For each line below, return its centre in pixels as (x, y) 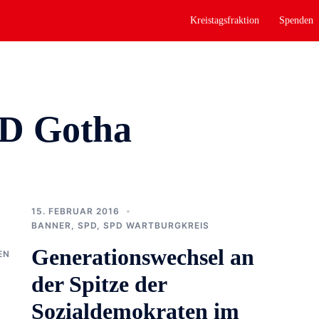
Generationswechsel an (143, 257)
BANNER (51, 225)
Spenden (296, 21)
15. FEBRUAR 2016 (75, 211)
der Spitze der (99, 284)
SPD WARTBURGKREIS (156, 225)
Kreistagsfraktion (225, 21)
